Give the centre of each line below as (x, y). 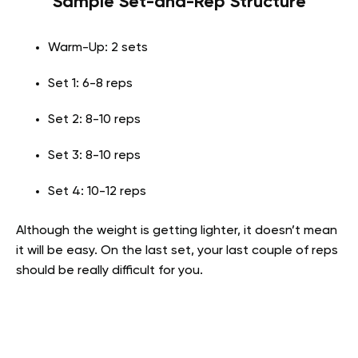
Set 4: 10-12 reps (97, 192)
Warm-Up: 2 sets (98, 48)
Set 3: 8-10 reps (94, 156)
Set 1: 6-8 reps (90, 84)
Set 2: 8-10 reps (94, 120)
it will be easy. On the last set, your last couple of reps (177, 251)
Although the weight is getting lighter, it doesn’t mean (177, 231)
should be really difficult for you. (109, 271)
